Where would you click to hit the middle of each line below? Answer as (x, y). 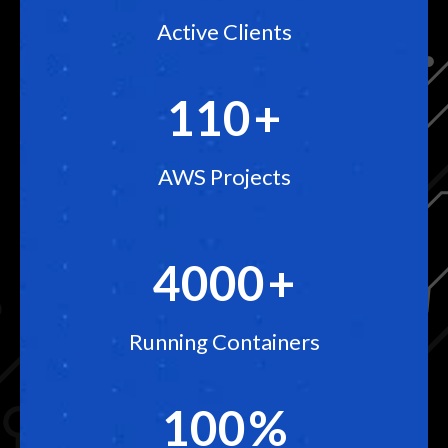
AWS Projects (224, 177)
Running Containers (224, 342)
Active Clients (224, 32)
